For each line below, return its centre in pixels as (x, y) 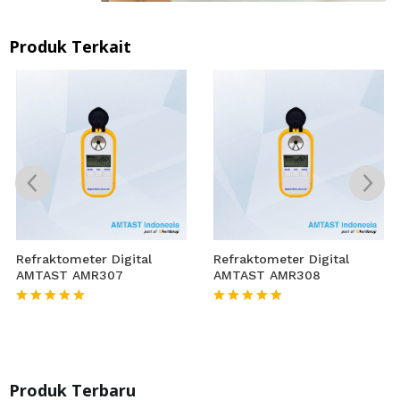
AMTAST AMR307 (70, 275)
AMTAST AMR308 (267, 275)
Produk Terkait (70, 47)
